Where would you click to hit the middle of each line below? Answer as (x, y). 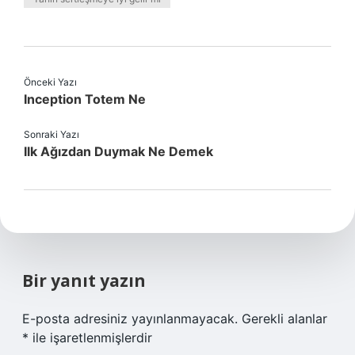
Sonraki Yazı (52, 134)
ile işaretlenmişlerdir (90, 338)
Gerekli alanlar (284, 319)
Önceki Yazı (50, 82)
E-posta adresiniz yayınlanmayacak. (130, 319)
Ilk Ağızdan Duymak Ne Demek (118, 151)
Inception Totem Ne (85, 99)
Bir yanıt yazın (84, 281)
